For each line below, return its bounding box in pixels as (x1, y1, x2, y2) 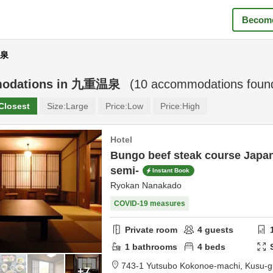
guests (202, 224, 234, 235)
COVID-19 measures (114, 199, 185, 208)
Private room (125, 224, 177, 235)
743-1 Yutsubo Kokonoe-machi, (121, 261, 245, 271)
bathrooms (130, 241, 177, 252)
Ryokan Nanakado (110, 180, 182, 190)
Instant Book (152, 167, 190, 174)
